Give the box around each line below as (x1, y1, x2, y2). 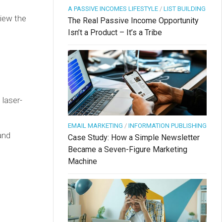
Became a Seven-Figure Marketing (68, 145, 187, 155)
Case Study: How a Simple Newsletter (68, 133, 200, 143)
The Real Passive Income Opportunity (68, 16, 199, 26)
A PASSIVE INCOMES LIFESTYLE (68, 5, 158, 13)
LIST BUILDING (164, 5, 206, 13)
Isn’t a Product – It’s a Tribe (68, 28, 162, 38)
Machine (68, 157, 97, 166)
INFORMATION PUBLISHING (128, 122, 207, 130)
